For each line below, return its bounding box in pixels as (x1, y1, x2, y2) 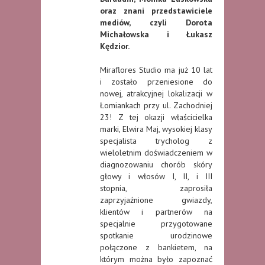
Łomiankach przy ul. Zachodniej (100, 99, 212, 111)
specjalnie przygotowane (100, 218, 212, 229)
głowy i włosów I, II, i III (100, 170, 212, 182)
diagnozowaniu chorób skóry (100, 159, 212, 170)
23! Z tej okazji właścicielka (100, 111, 212, 122)
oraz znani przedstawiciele (100, 5, 212, 16)
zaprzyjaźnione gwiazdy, (100, 194, 212, 205)
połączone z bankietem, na (100, 241, 212, 253)
